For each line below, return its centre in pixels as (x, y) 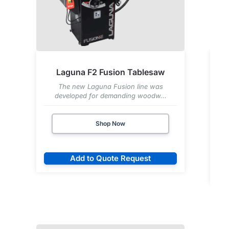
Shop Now (111, 123)
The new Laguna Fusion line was (110, 86)
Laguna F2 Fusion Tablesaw (111, 72)
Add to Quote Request (111, 158)
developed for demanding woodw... (110, 95)
